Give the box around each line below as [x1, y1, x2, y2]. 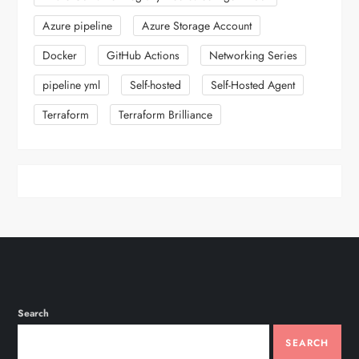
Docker [42, 46, 78, 63]
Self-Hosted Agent [211, 76, 296, 93]
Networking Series [209, 46, 298, 63]
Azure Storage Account [142, 17, 252, 34]
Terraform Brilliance [119, 106, 213, 123]
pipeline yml [42, 76, 101, 93]
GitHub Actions [107, 46, 180, 63]
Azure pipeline [42, 17, 113, 34]
